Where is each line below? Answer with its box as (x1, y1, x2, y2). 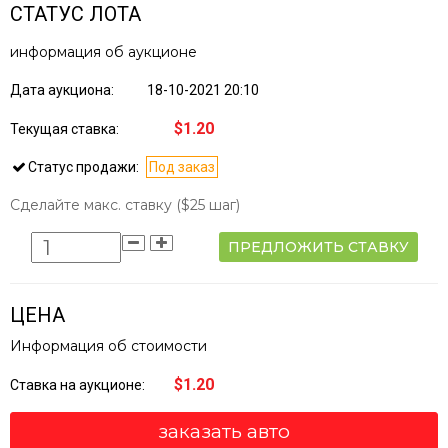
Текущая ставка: (10, 121, 122, 138)
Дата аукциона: (10, 82, 117, 99)
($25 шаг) (176, 196, 240, 215)
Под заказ (149, 159, 215, 176)
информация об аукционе (10, 43, 197, 62)
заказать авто (158, 420, 290, 444)
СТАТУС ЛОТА (10, 2, 141, 27)
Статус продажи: (28, 159, 139, 176)
